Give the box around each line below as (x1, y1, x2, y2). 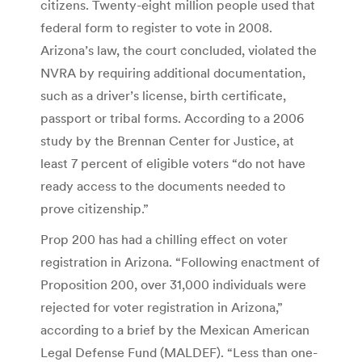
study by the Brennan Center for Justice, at (40, 132, 294, 149)
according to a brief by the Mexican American (40, 321, 309, 338)
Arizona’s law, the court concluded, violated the (40, 41, 317, 58)
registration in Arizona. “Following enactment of (40, 253, 320, 270)
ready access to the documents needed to (40, 177, 285, 194)
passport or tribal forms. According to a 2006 (40, 109, 304, 126)
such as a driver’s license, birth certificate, (40, 86, 286, 103)
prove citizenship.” (40, 200, 149, 217)
